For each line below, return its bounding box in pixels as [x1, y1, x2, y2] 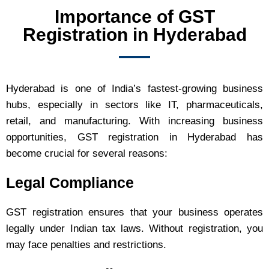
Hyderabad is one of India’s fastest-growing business [6, 83, 263, 95]
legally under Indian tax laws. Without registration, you [6, 223, 263, 235]
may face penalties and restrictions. [6, 239, 166, 251]
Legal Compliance [6, 174, 134, 192]
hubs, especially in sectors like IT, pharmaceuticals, [6, 99, 263, 111]
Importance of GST [54, 7, 215, 27]
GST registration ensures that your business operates [6, 207, 263, 219]
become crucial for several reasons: [6, 148, 168, 160]
